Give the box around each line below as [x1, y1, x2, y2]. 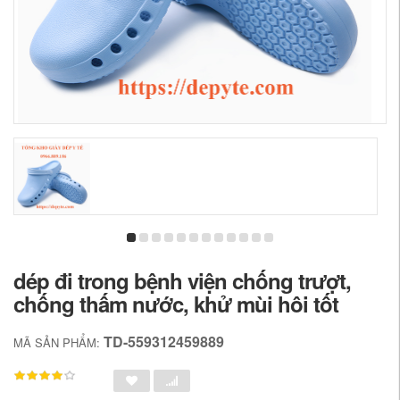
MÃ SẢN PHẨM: [13, 334, 104, 351]
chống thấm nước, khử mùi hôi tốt [13, 288, 338, 319]
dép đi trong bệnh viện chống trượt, [13, 265, 351, 296]
